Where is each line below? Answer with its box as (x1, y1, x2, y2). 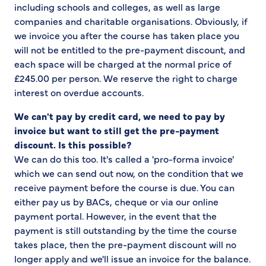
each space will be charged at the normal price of (14, 57, 232, 71)
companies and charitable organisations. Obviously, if (14, 14, 248, 28)
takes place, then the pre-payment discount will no (14, 237, 236, 251)
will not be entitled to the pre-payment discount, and (14, 43, 245, 56)
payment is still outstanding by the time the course (14, 223, 237, 237)
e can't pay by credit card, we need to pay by (24, 109, 225, 123)
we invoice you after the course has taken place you (14, 28, 239, 42)
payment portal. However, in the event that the (14, 209, 217, 223)
